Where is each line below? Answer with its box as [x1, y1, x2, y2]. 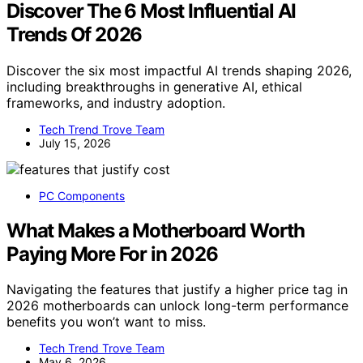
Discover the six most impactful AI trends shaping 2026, [6, 62, 352, 79]
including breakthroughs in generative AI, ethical [6, 78, 302, 95]
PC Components [39, 188, 125, 203]
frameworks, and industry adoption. [6, 94, 225, 111]
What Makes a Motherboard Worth [6, 218, 305, 242]
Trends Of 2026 [6, 22, 143, 46]
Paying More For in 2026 [6, 241, 218, 266]
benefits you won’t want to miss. [6, 314, 206, 331]
